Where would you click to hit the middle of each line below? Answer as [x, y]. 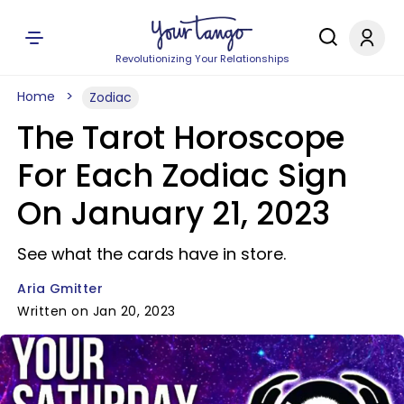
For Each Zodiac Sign [182, 175]
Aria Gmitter [60, 289]
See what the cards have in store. [151, 254]
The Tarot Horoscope [181, 138]
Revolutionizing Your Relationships [202, 59]
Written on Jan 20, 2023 [96, 311]
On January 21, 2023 [174, 213]
